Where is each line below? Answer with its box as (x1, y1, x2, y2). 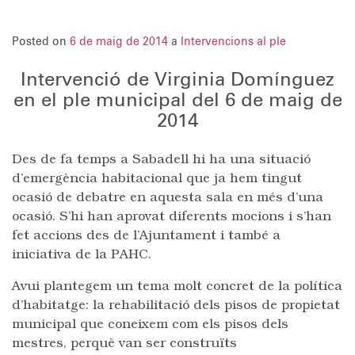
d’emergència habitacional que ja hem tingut (12, 173, 302, 185)
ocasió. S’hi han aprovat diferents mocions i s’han (12, 211, 331, 223)
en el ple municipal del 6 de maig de (13, 91, 342, 110)
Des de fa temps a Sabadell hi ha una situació (12, 154, 311, 166)
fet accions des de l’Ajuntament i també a (12, 230, 281, 242)
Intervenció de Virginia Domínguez (21, 71, 334, 90)
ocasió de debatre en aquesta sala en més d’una (12, 192, 323, 204)
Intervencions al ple (181, 36, 286, 48)
